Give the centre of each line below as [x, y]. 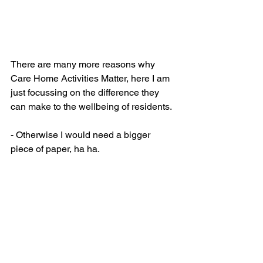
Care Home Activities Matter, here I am [91, 78]
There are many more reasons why [84, 64]
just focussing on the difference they [86, 92]
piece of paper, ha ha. [55, 149]
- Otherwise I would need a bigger [82, 135]
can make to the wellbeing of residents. [93, 107]
